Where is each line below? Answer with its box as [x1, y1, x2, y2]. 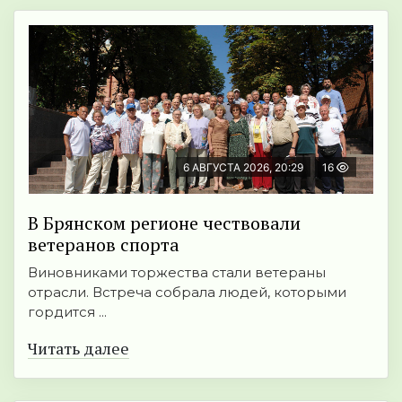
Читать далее [28, 337, 129, 360]
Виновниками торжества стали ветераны [28, 264, 326, 282]
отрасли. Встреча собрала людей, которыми [28, 284, 346, 301]
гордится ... [28, 303, 107, 321]
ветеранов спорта [28, 232, 179, 258]
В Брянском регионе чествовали [28, 211, 301, 236]
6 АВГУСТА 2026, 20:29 [183, 161, 303, 175]
